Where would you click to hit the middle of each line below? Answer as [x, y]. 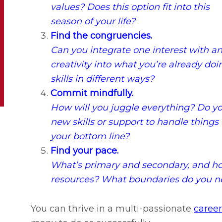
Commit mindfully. [92, 93]
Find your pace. [84, 151]
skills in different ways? [102, 79]
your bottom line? [90, 137]
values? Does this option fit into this [130, 7]
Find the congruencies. [101, 36]
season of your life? [93, 22]
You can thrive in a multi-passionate [112, 209]
